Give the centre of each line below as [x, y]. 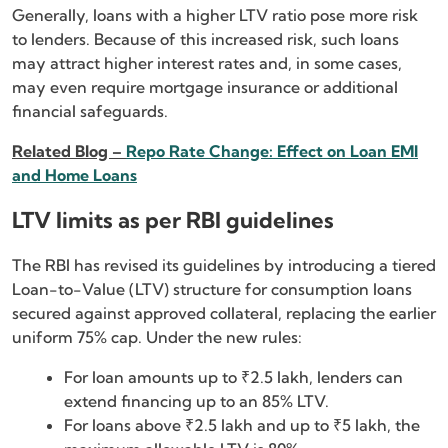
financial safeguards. [90, 110]
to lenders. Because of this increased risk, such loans [205, 38]
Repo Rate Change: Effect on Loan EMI [272, 150]
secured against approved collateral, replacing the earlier [224, 312]
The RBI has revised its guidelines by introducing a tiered [224, 264]
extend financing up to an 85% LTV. [198, 400]
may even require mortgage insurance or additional [205, 86]
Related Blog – [69, 150]
